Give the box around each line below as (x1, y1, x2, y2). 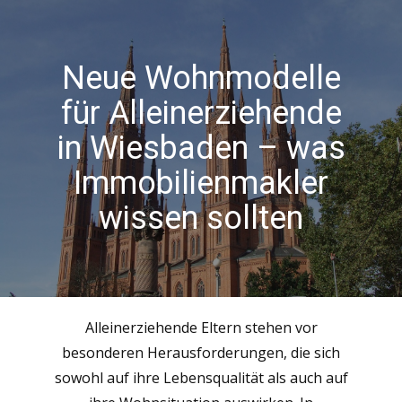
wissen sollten (99, 199, 303, 237)
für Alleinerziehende (60, 94, 342, 132)
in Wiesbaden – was (57, 129, 345, 167)
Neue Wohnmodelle (61, 59, 341, 97)
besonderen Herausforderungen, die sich (62, 343, 340, 363)
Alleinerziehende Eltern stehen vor (84, 318, 318, 337)
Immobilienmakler (74, 164, 328, 202)
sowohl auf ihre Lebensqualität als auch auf (54, 368, 348, 388)
